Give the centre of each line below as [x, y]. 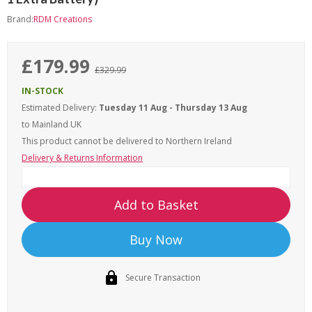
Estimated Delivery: [59, 108]
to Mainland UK [52, 125]
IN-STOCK [42, 91]
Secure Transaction [163, 278]
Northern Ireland [199, 141]
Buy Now [156, 240]
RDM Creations [63, 19]
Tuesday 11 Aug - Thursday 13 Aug [173, 108]
